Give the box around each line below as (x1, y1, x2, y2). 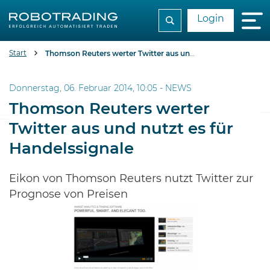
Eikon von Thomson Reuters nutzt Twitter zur (9, 174, 253, 184)
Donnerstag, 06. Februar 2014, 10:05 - (9, 84, 165, 93)
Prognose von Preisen (9, 189, 128, 200)
